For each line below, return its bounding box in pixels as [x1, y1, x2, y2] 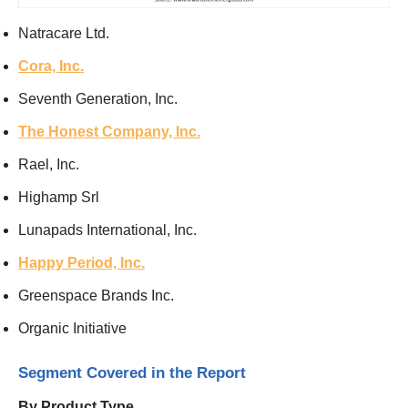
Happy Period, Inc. [18, 255, 145, 271]
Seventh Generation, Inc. [18, 91, 178, 107]
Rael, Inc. [18, 157, 79, 173]
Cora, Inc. [18, 58, 84, 75]
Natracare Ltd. [18, 25, 109, 42]
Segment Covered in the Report [18, 363, 246, 382]
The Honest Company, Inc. [18, 124, 200, 140]
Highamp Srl [18, 189, 99, 206]
